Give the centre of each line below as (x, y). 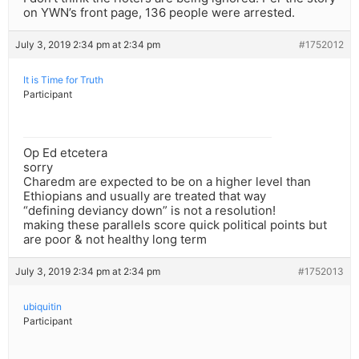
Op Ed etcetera (65, 153)
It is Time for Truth (63, 80)
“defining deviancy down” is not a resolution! (149, 211)
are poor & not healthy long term (115, 240)
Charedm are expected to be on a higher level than (167, 182)
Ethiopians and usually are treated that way (145, 196)
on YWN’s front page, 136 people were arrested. (159, 13)
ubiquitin (42, 307)
